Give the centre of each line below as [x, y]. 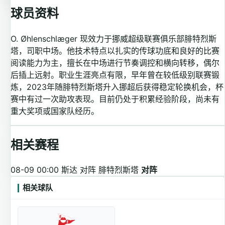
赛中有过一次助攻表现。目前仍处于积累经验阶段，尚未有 [115, 99]
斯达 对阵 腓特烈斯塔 [100, 170]
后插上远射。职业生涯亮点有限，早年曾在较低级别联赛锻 [115, 75]
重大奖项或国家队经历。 [55, 111]
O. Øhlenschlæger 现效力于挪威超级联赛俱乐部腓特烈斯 [114, 38]
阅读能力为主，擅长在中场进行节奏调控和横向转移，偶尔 [115, 63]
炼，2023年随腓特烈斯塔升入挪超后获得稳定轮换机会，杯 [117, 87]
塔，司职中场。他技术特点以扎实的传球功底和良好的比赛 [115, 50]
